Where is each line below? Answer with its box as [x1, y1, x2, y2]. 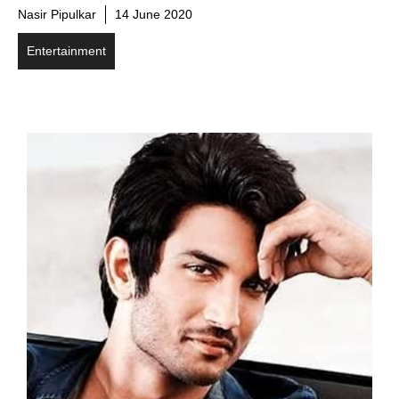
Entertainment [27, 44, 106, 58]
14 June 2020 [115, 7, 192, 21]
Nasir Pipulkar [18, 7, 96, 21]
